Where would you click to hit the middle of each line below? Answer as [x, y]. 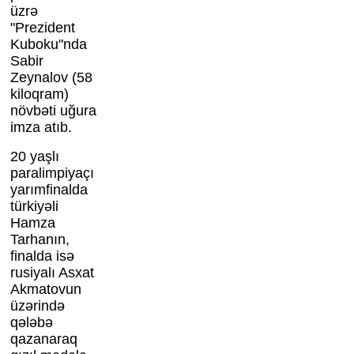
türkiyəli [34, 207]
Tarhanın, [40, 240]
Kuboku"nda [48, 45]
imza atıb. [41, 128]
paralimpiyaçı [52, 173]
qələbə [31, 323]
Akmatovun [45, 290]
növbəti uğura [53, 111]
